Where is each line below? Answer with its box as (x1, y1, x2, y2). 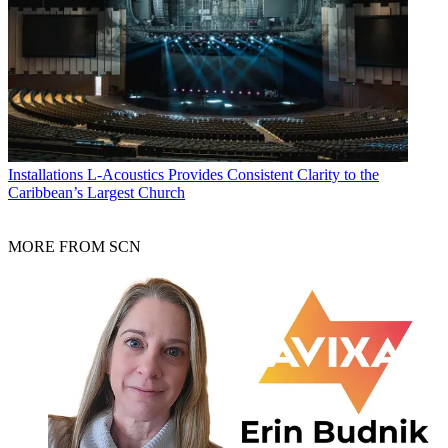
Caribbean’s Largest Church (8, 184, 185, 202)
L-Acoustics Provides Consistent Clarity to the (87, 166, 379, 184)
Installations (8, 166, 83, 184)
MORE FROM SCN (8, 238, 141, 256)
